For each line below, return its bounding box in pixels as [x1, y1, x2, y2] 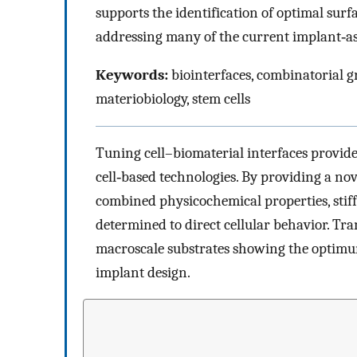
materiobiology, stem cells [96, 90, 250, 108]
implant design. [96, 263, 190, 281]
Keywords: [96, 66, 168, 84]
